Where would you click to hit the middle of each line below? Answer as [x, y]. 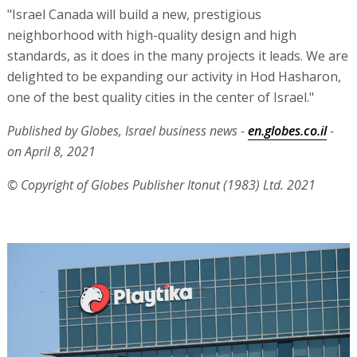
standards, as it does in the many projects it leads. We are [177, 55]
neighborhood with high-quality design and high [151, 35]
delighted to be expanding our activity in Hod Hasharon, [174, 76]
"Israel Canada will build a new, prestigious [134, 14]
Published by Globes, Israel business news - [127, 130]
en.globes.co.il [287, 130]
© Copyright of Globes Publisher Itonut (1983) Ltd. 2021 [161, 184]
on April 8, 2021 [51, 151]
